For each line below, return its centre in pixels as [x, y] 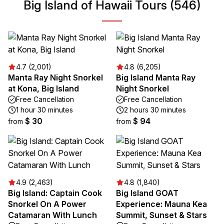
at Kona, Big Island [43, 88]
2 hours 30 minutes [155, 110]
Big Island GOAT [147, 193]
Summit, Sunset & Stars [161, 215]
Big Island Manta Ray [156, 77]
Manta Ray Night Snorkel [55, 77]
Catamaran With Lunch [52, 215]
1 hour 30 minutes [44, 110]
